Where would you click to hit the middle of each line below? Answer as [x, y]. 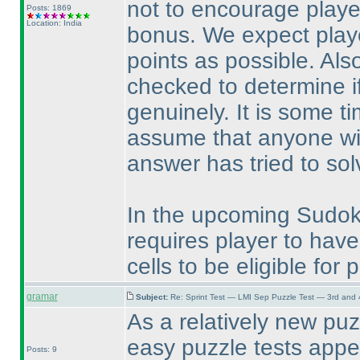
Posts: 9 [41, 349]
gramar [42, 297]
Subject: [153, 297]
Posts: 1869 [49, 8]
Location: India [54, 23]
